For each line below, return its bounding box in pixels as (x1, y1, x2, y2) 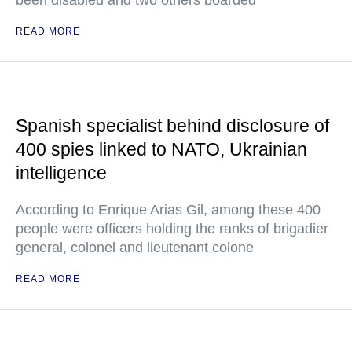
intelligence (16, 163, 107, 184)
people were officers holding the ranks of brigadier (16, 221, 328, 237)
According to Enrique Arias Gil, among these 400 (16, 202, 321, 218)
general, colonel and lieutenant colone (16, 240, 254, 256)
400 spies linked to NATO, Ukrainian (16, 139, 307, 160)
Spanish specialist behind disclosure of (16, 115, 329, 137)
